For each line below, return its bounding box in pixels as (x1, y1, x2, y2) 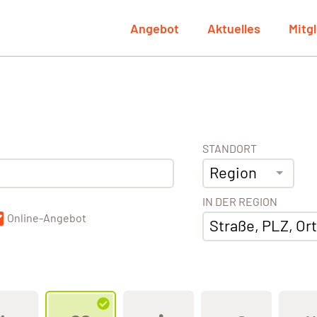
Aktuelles (207, 20, 260, 36)
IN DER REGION (202, 195, 277, 209)
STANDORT (202, 142, 257, 156)
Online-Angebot (7, 211, 86, 225)
